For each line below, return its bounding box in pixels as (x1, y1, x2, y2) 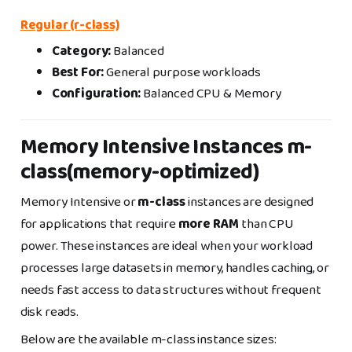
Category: (51, 41, 112, 63)
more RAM (178, 214, 240, 236)
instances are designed (185, 192, 314, 214)
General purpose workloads (104, 62, 261, 84)
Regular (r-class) (20, 15, 119, 37)
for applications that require (20, 214, 178, 236)
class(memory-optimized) (20, 156, 259, 191)
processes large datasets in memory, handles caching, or (20, 258, 329, 280)
